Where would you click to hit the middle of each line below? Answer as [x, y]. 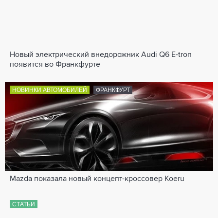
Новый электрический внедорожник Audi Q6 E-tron [101, 55]
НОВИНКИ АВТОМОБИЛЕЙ [50, 90]
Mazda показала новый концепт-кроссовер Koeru [97, 179]
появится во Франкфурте [55, 65]
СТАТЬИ [24, 205]
